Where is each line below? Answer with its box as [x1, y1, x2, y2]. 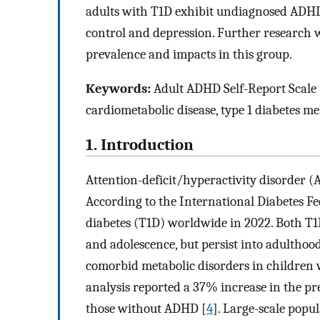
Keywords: [86, 81, 151, 97]
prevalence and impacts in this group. [86, 46, 292, 62]
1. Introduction [86, 136, 194, 155]
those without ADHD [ [86, 300, 206, 316]
